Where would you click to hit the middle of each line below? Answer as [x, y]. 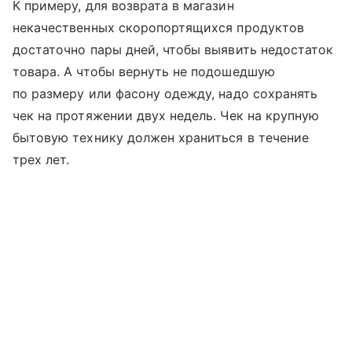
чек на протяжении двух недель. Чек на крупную [166, 115]
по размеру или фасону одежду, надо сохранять [165, 93]
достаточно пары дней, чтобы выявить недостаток [173, 49]
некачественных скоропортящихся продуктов [158, 27]
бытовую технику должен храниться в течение [161, 137]
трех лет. [41, 159]
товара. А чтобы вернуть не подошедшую [144, 71]
